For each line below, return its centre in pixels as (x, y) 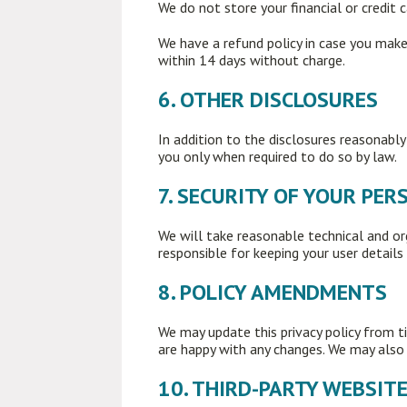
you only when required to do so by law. (278, 156)
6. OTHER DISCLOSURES (268, 99)
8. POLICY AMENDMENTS (273, 292)
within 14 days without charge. (252, 60)
